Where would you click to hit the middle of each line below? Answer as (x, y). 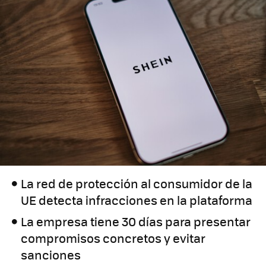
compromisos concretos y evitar (113, 238)
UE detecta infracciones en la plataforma (137, 200)
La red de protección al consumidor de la (137, 183)
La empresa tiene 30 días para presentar (136, 221)
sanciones (51, 255)
